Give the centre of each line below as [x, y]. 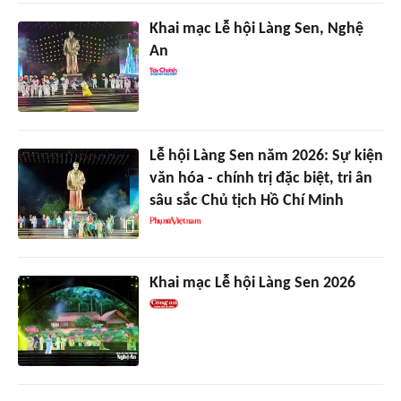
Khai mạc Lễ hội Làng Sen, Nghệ [256, 30]
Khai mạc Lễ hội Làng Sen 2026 [252, 284]
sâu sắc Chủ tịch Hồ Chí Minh [246, 201]
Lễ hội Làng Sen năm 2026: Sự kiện [266, 157]
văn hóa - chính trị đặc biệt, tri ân [260, 179]
